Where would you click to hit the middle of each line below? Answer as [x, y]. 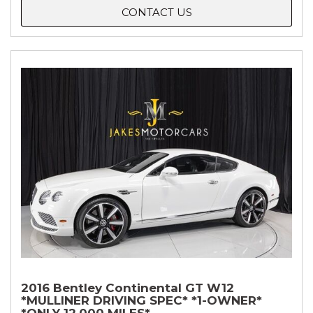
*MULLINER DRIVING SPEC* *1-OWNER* [141, 301]
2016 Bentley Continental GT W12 [128, 288]
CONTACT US [156, 13]
